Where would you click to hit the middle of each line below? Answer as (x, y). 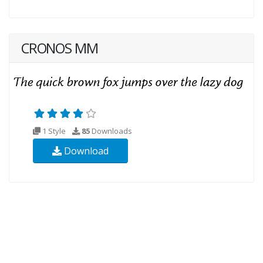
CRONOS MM (60, 48)
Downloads (111, 131)
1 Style (54, 131)
